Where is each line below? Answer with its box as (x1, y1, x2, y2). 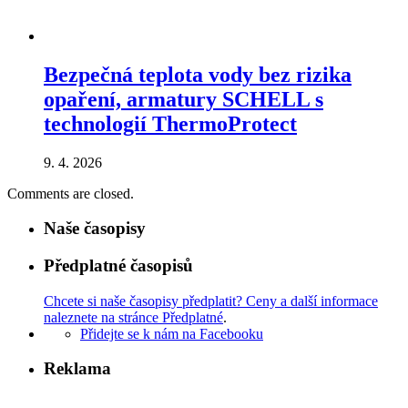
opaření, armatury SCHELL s (44, 87, 323, 111)
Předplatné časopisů (44, 256, 193, 275)
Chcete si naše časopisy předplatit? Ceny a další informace (44, 292, 378, 309)
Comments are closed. (7, 185, 134, 201)
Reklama (44, 359, 111, 379)
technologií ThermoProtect (44, 111, 297, 136)
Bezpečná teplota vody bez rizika (44, 62, 352, 87)
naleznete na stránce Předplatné (44, 309, 223, 325)
